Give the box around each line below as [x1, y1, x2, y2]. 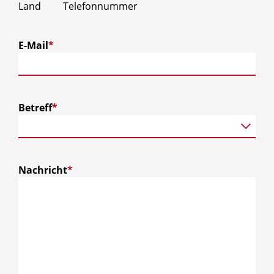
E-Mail [18, 38, 48, 52]
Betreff [18, 100, 52, 114]
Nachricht [18, 163, 67, 177]
